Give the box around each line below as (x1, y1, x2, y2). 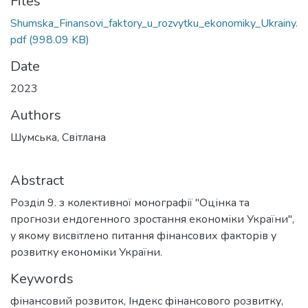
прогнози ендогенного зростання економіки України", (10, 212, 294, 227)
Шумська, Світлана (10, 130, 106, 145)
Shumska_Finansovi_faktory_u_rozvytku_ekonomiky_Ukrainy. (10, 16, 298, 31)
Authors (10, 106, 61, 124)
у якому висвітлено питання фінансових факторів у (10, 228, 276, 243)
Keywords (10, 269, 74, 288)
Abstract (10, 171, 64, 190)
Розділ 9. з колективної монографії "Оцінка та (10, 195, 250, 210)
